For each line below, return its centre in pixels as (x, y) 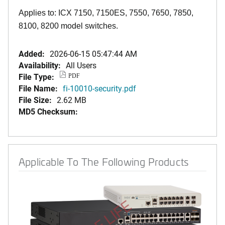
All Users (81, 65)
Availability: (40, 65)
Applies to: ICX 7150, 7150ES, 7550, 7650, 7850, (106, 13)
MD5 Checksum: (48, 111)
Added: (32, 53)
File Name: (38, 88)
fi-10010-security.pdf (99, 88)
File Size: (35, 100)
